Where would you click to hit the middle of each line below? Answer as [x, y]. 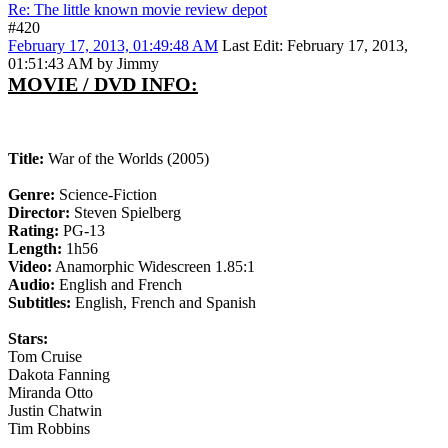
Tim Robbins [49, 429]
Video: [30, 267]
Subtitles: [39, 303]
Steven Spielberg [125, 213]
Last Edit [250, 46]
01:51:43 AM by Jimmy [83, 64]
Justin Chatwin [55, 411]
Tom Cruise [45, 357]
